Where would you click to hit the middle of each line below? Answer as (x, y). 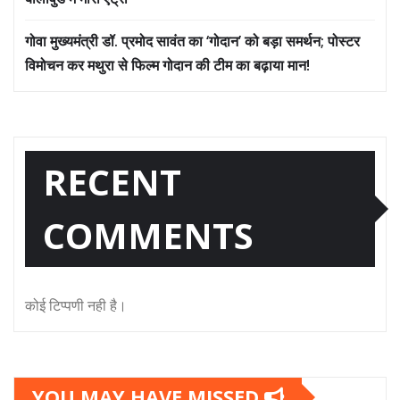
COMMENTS (148, 236)
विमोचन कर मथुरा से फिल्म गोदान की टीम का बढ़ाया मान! (167, 66)
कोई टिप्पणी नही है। (76, 306)
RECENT (112, 182)
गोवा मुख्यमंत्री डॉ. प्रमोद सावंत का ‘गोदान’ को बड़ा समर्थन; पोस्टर (192, 42)
